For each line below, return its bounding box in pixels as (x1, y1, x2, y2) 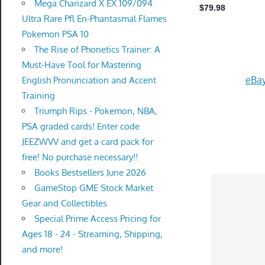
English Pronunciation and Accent (21, 75, 156, 86)
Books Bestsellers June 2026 (34, 167, 146, 178)
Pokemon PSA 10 (21, 28, 89, 40)
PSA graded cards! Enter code (21, 121, 140, 132)
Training (21, 90, 55, 101)
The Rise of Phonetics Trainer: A (34, 44, 160, 55)
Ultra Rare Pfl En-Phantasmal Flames (21, 13, 167, 24)
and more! (21, 244, 63, 255)
